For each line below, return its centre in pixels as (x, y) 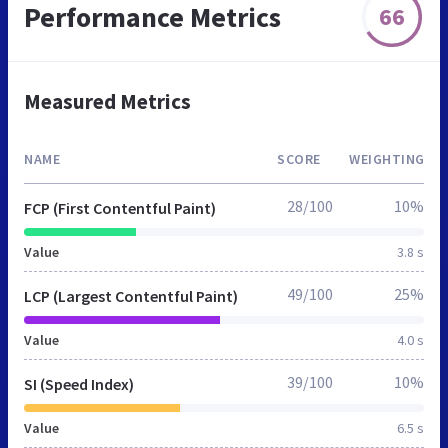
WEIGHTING (387, 158)
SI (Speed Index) (79, 383)
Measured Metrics (107, 101)
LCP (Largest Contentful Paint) (131, 295)
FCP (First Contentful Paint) (120, 207)
